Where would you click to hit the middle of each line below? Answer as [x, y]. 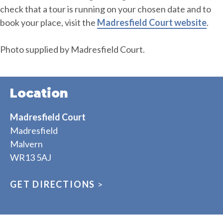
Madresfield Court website [152, 22]
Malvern [26, 144]
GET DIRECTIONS [53, 184]
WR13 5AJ [31, 157]
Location [39, 93]
